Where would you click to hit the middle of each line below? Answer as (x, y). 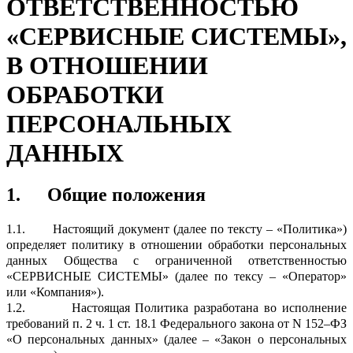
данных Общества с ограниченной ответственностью (176, 261)
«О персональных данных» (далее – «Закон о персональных (176, 340)
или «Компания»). (55, 292)
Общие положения (126, 195)
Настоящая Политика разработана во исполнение (209, 308)
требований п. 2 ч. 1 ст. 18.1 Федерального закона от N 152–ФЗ (176, 324)
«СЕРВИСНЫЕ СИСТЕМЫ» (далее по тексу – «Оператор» (176, 277)
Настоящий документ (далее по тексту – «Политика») (200, 229)
